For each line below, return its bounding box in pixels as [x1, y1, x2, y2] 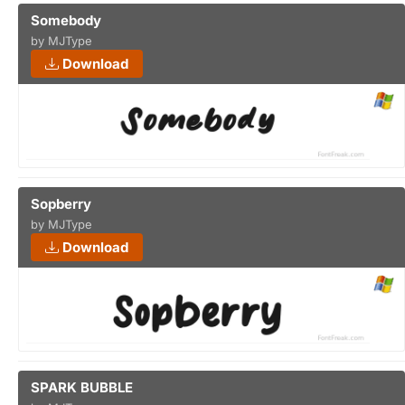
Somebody [31, 12, 101, 29]
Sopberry [31, 195, 91, 212]
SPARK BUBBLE [31, 379, 133, 396]
